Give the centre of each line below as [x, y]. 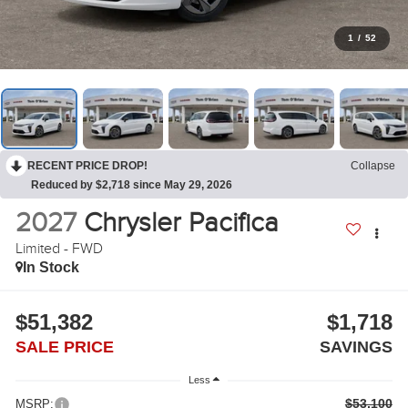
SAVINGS [356, 347]
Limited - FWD [60, 249]
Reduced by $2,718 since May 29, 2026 [132, 184]
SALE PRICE [65, 347]
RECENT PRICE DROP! [87, 165]
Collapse [373, 165]
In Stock [51, 268]
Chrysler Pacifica [182, 224]
